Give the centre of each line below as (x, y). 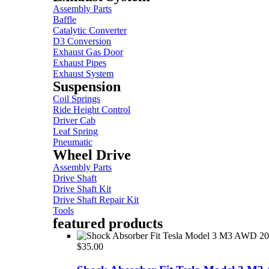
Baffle (65, 20)
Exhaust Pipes (80, 63)
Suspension (87, 87)
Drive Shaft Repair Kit (96, 200)
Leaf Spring (75, 131)
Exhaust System (83, 74)
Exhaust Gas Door (88, 52)
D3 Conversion (82, 41)
